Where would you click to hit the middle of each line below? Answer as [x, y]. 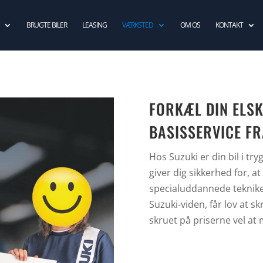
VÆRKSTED [137, 25]
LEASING [94, 25]
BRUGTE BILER [46, 25]
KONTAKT [229, 25]
